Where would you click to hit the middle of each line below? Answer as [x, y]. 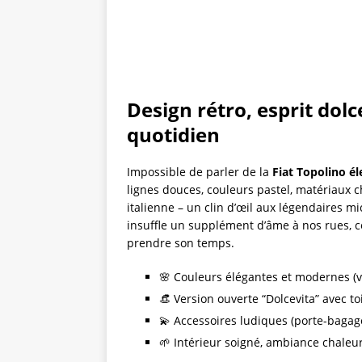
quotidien [173, 134]
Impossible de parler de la [200, 171]
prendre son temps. [181, 242]
